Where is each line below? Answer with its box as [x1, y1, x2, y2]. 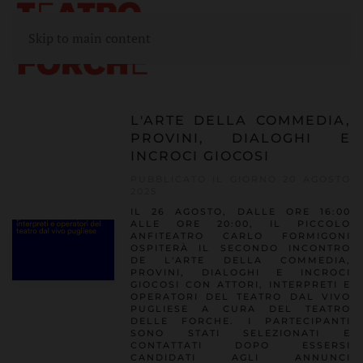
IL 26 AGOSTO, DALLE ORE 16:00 [130, 206, 351, 217]
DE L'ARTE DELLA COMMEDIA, [130, 254, 351, 266]
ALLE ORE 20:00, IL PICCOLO [130, 218, 351, 229]
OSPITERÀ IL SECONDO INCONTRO [130, 242, 351, 254]
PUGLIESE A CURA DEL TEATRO [130, 303, 351, 314]
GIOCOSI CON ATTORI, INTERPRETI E [130, 279, 351, 290]
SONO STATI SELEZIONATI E [130, 327, 351, 339]
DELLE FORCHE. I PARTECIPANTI [130, 315, 351, 327]
